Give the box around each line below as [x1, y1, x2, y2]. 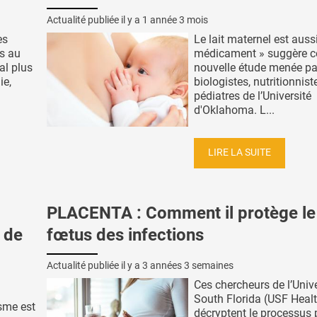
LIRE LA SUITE [208, 146, 271, 159]
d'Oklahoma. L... [194, 103, 275, 117]
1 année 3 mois [142, 13, 208, 25]
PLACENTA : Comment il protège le [47, 203, 316, 224]
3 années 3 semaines [142, 259, 234, 271]
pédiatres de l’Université [194, 88, 311, 103]
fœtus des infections [47, 225, 204, 246]
